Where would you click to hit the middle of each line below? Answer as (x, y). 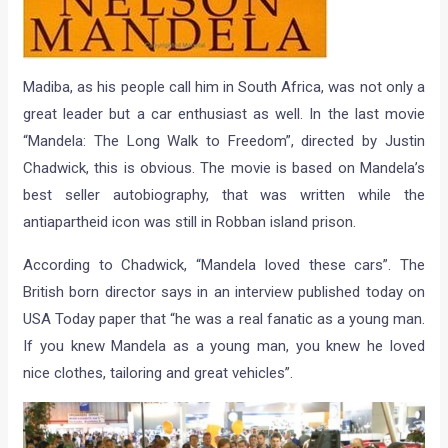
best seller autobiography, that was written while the (224, 195)
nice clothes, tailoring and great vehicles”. (158, 373)
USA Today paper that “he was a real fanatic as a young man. (224, 319)
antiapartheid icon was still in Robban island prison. (190, 222)
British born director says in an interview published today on (224, 292)
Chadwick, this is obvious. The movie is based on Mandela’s (224, 168)
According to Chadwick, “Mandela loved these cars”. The (224, 265)
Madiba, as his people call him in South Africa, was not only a (224, 87)
